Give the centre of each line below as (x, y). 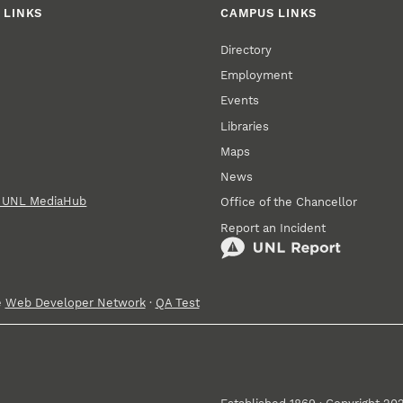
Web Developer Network (75, 302)
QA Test (177, 302)
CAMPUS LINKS (269, 13)
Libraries (245, 126)
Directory (246, 49)
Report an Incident (273, 228)
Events (240, 101)
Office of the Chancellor (289, 202)
